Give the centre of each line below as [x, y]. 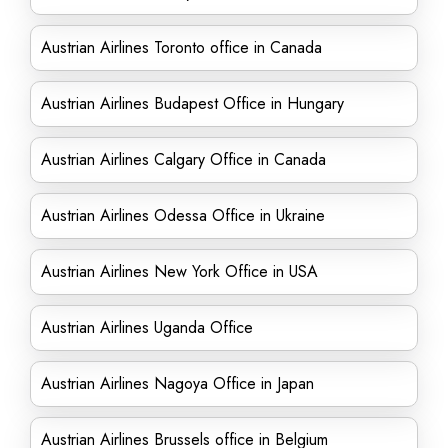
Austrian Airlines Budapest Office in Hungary [192, 103]
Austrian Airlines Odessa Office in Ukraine [183, 215]
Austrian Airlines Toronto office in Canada [181, 47]
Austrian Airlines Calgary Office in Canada [183, 159]
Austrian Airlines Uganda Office [147, 327]
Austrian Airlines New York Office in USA [179, 271]
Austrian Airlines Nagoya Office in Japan [177, 383]
